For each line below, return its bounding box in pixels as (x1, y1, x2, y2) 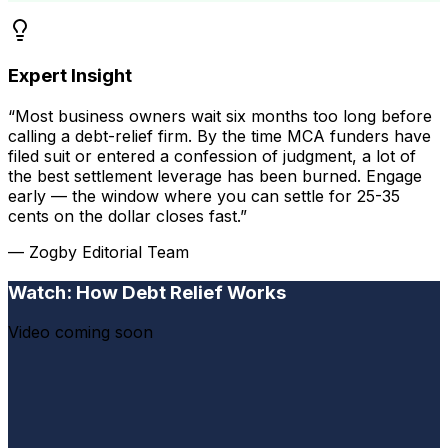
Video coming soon (8, 322, 153, 343)
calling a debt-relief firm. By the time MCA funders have (8, 126, 431, 146)
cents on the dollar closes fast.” (8, 206, 247, 226)
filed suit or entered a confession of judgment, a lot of (8, 146, 416, 166)
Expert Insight (8, 64, 132, 88)
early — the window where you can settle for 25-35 (8, 186, 400, 206)
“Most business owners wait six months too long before (8, 106, 432, 126)
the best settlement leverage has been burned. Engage (8, 166, 422, 186)
